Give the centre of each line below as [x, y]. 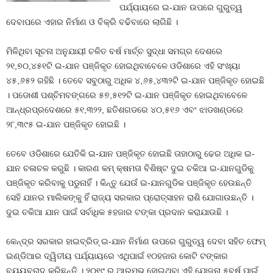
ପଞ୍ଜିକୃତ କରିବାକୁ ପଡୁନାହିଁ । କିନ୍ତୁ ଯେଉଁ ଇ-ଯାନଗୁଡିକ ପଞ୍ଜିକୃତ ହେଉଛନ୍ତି [129, 183]
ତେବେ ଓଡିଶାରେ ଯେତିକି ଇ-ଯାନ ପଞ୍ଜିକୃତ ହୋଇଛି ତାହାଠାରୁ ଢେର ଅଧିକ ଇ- [130, 154]
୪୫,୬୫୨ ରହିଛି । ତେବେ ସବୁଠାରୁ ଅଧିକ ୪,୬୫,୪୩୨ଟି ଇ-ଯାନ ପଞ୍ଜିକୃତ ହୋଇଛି [135, 80]
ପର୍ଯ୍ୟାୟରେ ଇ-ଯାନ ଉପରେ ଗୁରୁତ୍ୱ [181, 7]
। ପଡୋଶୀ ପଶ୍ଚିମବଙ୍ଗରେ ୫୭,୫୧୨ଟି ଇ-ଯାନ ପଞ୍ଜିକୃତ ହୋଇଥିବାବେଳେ [127, 95]
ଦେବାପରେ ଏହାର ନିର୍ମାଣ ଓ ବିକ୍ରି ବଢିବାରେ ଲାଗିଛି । [92, 22]
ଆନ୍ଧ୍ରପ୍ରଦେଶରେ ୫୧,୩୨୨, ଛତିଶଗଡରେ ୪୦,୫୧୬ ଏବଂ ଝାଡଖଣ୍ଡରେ [125, 110]
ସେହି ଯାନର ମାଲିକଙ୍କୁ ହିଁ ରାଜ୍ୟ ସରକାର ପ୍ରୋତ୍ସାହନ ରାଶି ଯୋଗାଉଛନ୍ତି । [130, 197]
